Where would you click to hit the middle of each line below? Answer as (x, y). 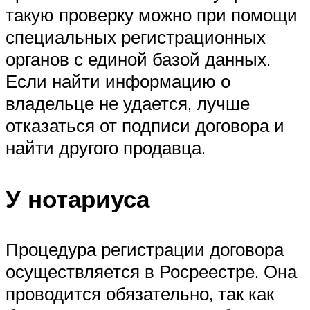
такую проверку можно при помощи (152, 15)
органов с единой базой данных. (138, 59)
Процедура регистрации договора (145, 249)
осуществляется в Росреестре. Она (151, 271)
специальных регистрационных (136, 37)
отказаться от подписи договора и (145, 126)
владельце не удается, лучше (128, 103)
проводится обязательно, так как (140, 293)
